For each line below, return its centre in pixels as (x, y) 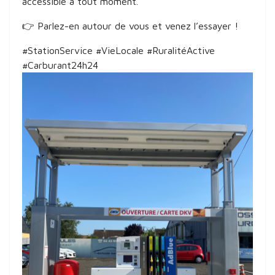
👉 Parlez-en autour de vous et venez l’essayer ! (130, 25)
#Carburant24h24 (60, 65)
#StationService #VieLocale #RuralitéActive (118, 50)
